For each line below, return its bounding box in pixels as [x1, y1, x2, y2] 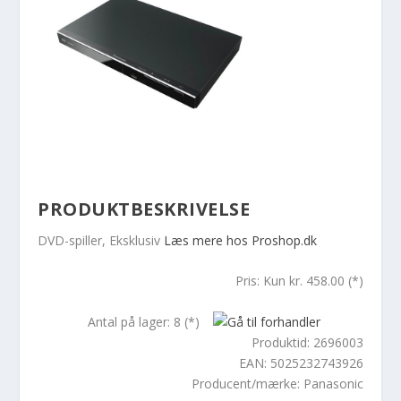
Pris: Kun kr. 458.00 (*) [235, 272, 363, 290]
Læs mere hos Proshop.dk [164, 231, 318, 249]
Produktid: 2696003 [251, 333, 363, 351]
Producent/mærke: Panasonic [191, 374, 363, 392]
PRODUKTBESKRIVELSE [38, 196, 251, 221]
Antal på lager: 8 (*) [87, 312, 200, 330]
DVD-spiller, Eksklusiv [38, 231, 165, 249]
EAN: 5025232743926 [238, 354, 363, 371]
